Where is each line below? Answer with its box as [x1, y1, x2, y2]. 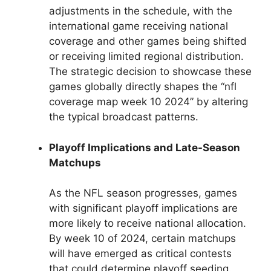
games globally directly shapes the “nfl [49, 80, 237, 93]
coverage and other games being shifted [49, 35, 247, 48]
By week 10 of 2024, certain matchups [49, 232, 236, 245]
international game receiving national [49, 20, 228, 33]
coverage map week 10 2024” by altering [49, 96, 248, 108]
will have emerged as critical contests [49, 247, 232, 260]
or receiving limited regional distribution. [49, 50, 244, 63]
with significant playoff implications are [49, 202, 238, 215]
